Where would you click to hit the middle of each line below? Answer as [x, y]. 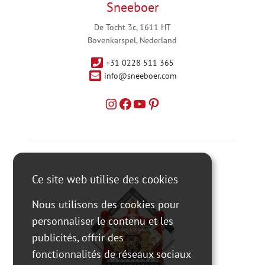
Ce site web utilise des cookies [105, 180]
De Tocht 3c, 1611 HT [132, 27]
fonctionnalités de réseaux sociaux [112, 254]
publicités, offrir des [78, 238]
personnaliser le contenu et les [103, 221]
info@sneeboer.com [140, 75]
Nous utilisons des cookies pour [106, 205]
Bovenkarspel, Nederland [132, 40]
